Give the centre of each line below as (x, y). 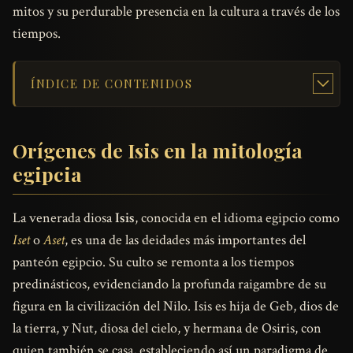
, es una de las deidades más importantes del (185, 240)
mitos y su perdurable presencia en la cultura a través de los (176, 12)
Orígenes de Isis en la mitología (158, 150)
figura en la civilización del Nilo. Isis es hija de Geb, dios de (176, 307)
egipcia (47, 174)
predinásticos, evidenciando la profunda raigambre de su (169, 284)
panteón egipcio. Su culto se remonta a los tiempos (153, 262)
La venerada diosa (64, 218)
